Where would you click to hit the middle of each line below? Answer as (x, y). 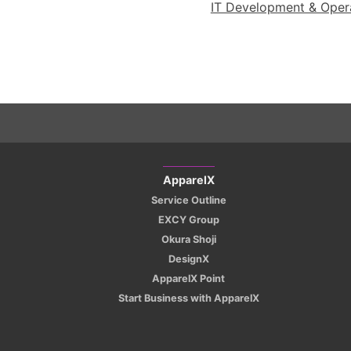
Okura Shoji (188, 239)
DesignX (188, 259)
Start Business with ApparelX (188, 298)
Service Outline (188, 200)
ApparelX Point (189, 278)
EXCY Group (188, 219)
